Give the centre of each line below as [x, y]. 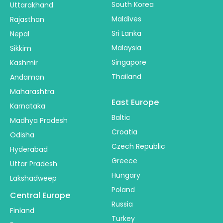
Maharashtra [32, 91]
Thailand [126, 76]
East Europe [135, 102]
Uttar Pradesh [34, 164]
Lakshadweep [33, 178]
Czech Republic [138, 146]
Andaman [27, 77]
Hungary [126, 175]
